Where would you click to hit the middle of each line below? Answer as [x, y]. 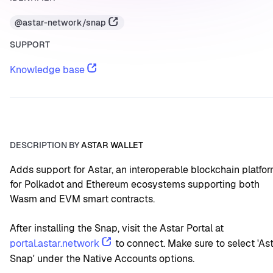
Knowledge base [47, 70]
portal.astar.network [55, 244]
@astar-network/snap [60, 23]
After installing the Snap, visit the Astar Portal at [118, 229]
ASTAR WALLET [112, 145]
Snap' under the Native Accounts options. [102, 259]
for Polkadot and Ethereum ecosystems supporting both [135, 185]
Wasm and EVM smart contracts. [82, 199]
